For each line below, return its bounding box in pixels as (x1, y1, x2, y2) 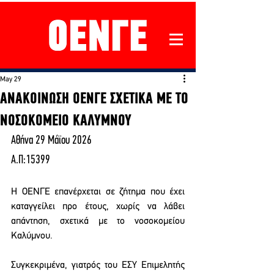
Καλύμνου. (11, 231, 53, 241)
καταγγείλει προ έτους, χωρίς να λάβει (11, 202, 185, 212)
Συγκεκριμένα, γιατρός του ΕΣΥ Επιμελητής (11, 261, 185, 270)
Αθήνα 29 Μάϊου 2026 (11, 135, 92, 147)
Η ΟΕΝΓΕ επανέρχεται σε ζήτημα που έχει (11, 187, 185, 197)
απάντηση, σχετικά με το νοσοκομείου (11, 217, 185, 226)
